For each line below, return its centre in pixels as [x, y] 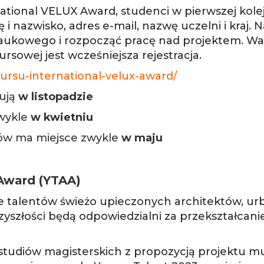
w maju [142, 138]
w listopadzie [55, 97]
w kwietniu [62, 117]
